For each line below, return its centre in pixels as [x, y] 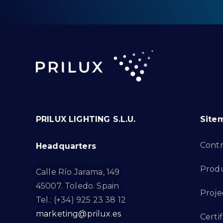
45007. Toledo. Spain [78, 186]
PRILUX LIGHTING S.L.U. [86, 119]
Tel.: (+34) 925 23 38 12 [81, 200]
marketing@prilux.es [79, 214]
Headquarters [66, 146]
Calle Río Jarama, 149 [78, 172]
